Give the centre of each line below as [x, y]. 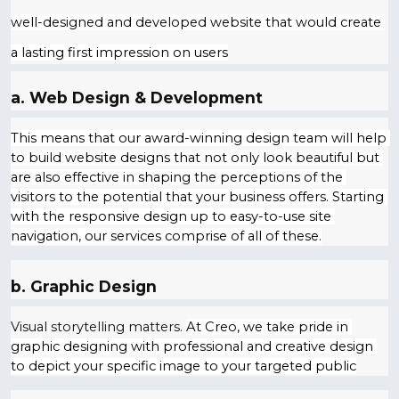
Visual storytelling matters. [97, 327]
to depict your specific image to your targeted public [183, 366]
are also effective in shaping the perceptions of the [177, 177]
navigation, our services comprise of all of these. [166, 236]
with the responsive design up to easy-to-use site [171, 216]
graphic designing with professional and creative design [192, 346]
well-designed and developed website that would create [196, 22]
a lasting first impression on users [119, 53]
